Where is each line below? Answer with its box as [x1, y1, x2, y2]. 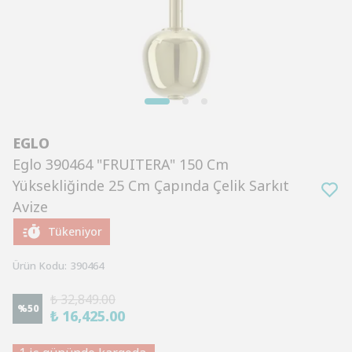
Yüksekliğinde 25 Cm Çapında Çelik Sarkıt [13, 176, 289, 195]
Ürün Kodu [13, 258, 64, 273]
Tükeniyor [48, 224, 102, 239]
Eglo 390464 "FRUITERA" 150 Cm [13, 155, 229, 174]
